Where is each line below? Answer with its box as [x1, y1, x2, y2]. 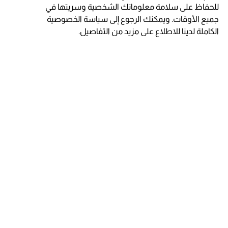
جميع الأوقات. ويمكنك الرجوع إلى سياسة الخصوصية [47, 15, 219, 23]
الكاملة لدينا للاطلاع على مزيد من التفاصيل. [78, 27, 219, 36]
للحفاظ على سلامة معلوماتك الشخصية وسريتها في [45, 3, 219, 11]
